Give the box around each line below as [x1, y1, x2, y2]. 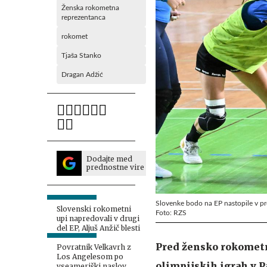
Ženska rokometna [61, 4, 119, 11]
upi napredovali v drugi [57, 214, 139, 223]
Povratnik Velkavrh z [57, 243, 131, 252]
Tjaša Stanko [61, 52, 101, 59]
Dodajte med [86, 154, 132, 163]
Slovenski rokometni [57, 204, 131, 213]
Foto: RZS [156, 209, 187, 216]
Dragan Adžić [61, 71, 103, 78]
